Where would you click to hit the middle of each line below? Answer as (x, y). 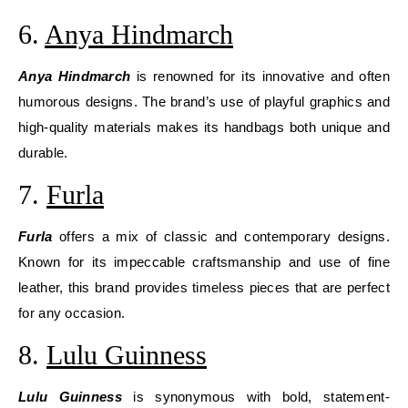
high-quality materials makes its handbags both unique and (204, 127)
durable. (43, 153)
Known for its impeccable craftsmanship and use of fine (204, 262)
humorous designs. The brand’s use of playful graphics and (204, 102)
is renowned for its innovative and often (260, 76)
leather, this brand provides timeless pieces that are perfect (204, 287)
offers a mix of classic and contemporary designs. (221, 236)
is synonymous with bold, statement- (255, 397)
